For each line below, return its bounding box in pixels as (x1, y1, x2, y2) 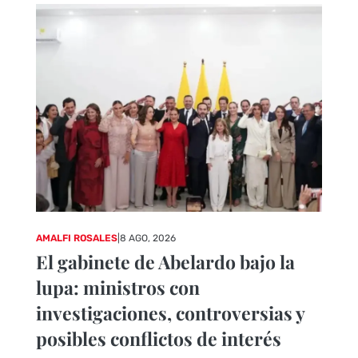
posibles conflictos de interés (35, 326, 281, 352)
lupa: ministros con (35, 275, 200, 300)
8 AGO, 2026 (119, 233, 176, 245)
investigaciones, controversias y (35, 300, 304, 326)
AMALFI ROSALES (35, 233, 117, 245)
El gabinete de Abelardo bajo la (35, 249, 295, 275)
